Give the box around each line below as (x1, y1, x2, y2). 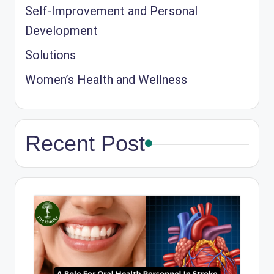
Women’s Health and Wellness (25, 72, 187, 87)
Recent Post (25, 131, 145, 157)
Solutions (25, 48, 76, 63)
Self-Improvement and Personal (25, 4, 198, 19)
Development (25, 23, 98, 39)
